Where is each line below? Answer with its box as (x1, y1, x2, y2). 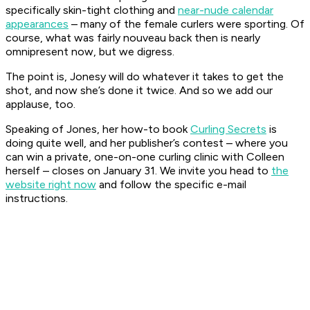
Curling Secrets (190, 122, 266, 136)
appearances (6, 17, 69, 31)
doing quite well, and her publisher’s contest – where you (6, 136, 288, 150)
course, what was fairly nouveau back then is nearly (6, 31, 260, 45)
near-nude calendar (178, 3, 273, 17)
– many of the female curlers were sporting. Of (69, 17, 304, 31)
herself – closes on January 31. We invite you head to (6, 164, 271, 178)
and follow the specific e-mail (96, 178, 246, 192)
